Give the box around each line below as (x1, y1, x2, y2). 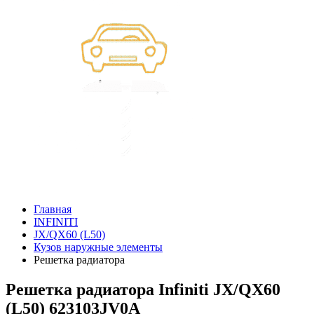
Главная (34, 203, 71, 215)
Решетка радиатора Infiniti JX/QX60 (6, 280, 280, 299)
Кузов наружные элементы (34, 241, 163, 253)
